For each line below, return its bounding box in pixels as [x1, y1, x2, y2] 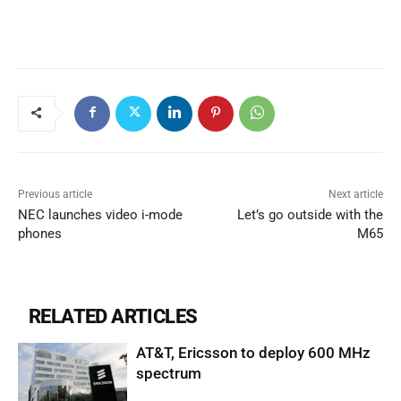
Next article [328, 187, 383, 200]
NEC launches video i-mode [18, 206, 183, 223]
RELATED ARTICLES [29, 304, 198, 328]
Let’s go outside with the [236, 206, 383, 223]
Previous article [18, 187, 92, 200]
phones [18, 225, 62, 242]
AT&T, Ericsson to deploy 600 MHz [136, 343, 371, 362]
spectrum [136, 363, 202, 382]
